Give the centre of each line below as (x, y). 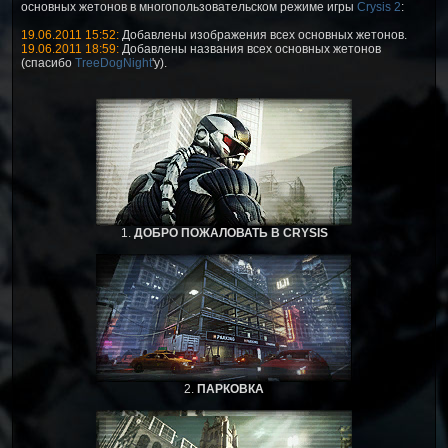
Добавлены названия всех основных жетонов (250, 48)
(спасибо (48, 62)
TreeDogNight (113, 62)
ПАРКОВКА (230, 388)
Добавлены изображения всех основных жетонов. (263, 34)
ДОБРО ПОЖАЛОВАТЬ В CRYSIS (230, 232)
